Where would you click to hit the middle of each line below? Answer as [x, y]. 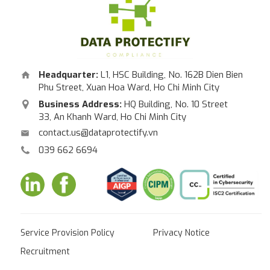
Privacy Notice [181, 233]
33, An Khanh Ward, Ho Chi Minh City [112, 117]
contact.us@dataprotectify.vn [98, 133]
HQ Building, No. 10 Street [175, 104]
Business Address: [80, 104]
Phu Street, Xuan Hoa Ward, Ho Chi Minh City [129, 87]
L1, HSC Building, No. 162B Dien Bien [172, 74]
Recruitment [45, 251]
